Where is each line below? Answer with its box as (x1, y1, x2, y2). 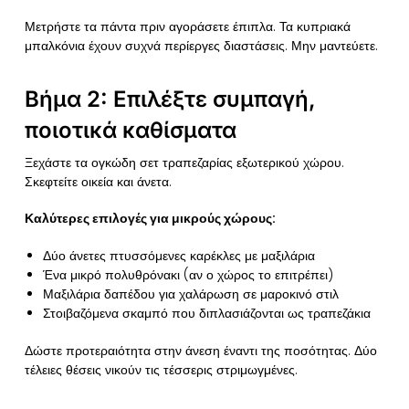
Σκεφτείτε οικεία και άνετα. (24, 173, 172, 192)
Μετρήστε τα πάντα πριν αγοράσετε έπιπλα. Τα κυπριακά (24, 17, 351, 37)
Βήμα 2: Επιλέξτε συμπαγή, (24, 86, 316, 113)
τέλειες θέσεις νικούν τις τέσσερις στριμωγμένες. (24, 360, 298, 379)
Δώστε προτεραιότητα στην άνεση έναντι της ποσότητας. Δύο (24, 341, 377, 360)
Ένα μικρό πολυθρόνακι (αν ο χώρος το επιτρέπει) (42, 265, 333, 284)
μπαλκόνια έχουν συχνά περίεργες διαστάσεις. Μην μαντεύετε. (24, 37, 378, 56)
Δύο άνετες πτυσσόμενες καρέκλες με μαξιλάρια (42, 246, 315, 265)
